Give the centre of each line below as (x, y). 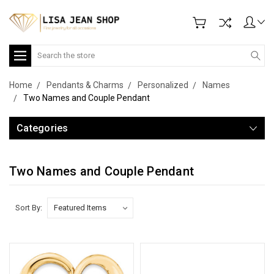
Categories (43, 128)
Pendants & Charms (85, 85)
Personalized (163, 85)
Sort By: (29, 207)
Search (45, 50)
